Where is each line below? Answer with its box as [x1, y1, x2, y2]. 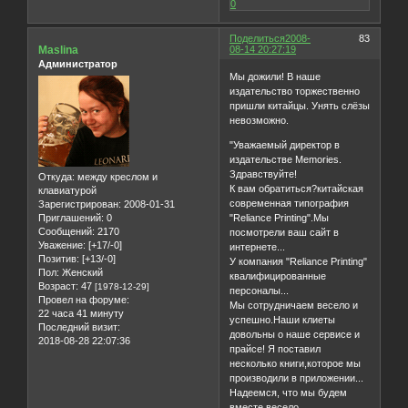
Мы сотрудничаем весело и [229, 299, 359, 311]
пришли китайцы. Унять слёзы [229, 99, 371, 111]
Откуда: [38, 170, 75, 182]
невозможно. [229, 114, 290, 126]
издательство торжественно [229, 85, 361, 97]
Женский [59, 266, 103, 278]
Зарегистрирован [38, 198, 118, 209]
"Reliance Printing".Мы [229, 211, 330, 223]
